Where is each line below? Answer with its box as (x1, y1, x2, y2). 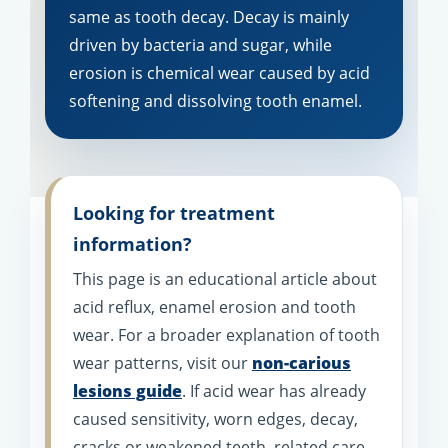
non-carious (252, 352, 351, 375)
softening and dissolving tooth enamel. (69, 90, 362, 113)
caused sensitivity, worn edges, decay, (73, 408, 358, 431)
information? (73, 232, 192, 257)
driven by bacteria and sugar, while (69, 34, 332, 57)
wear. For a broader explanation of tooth (73, 324, 380, 347)
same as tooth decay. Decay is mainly (69, 6, 349, 29)
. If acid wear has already (182, 380, 366, 403)
